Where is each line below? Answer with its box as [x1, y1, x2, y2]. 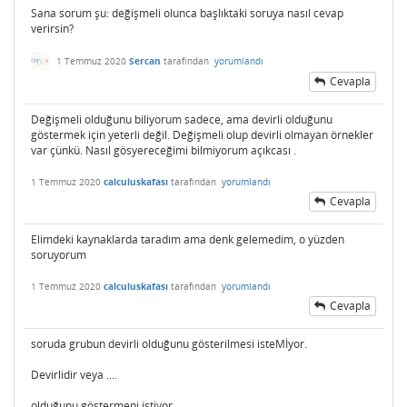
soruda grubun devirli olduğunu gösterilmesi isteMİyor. [31, 335, 307, 352]
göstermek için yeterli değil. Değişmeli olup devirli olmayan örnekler [31, 126, 373, 143]
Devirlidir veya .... [31, 366, 117, 382]
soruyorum [31, 246, 86, 263]
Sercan [129, 54, 161, 67]
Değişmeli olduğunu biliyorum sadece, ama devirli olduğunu [31, 111, 333, 127]
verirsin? [31, 21, 74, 37]
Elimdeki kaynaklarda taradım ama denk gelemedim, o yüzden [31, 231, 344, 247]
